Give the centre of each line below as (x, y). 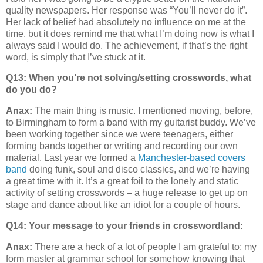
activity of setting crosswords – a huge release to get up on (127, 193)
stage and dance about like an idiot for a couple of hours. (123, 205)
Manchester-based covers (192, 158)
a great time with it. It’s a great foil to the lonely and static (122, 181)
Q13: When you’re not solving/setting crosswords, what (129, 78)
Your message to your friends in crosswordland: (136, 225)
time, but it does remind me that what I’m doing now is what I (130, 33)
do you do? (31, 90)
